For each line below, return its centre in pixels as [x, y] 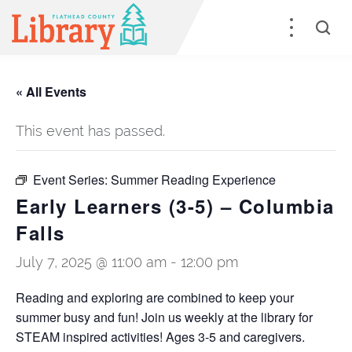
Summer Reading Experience [193, 180]
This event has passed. [90, 131]
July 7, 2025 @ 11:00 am [91, 262]
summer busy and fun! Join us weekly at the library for [164, 317]
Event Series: [72, 180]
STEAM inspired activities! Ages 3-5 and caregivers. [160, 337]
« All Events [51, 92]
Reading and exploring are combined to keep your [155, 297]
